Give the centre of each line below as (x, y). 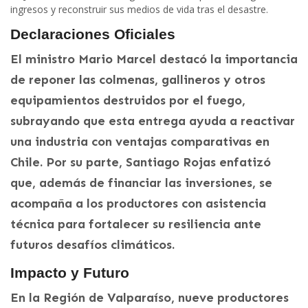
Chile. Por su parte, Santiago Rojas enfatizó (141, 162)
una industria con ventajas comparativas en (140, 141)
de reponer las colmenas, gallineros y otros (138, 79)
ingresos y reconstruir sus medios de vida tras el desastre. (139, 9)
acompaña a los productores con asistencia (138, 203)
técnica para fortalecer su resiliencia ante (136, 224)
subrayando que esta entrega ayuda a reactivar (153, 121)
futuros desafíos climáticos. (92, 244)
